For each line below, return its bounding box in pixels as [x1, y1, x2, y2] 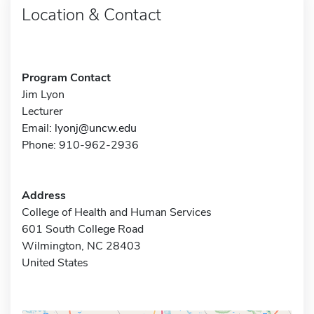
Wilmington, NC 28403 [22, 238, 141, 254]
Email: [22, 120, 55, 136]
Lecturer [22, 103, 63, 119]
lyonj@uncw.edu [55, 120, 137, 136]
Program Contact [22, 69, 111, 86]
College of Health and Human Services [22, 204, 212, 220]
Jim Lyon [22, 86, 64, 102]
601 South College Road [22, 221, 144, 237]
